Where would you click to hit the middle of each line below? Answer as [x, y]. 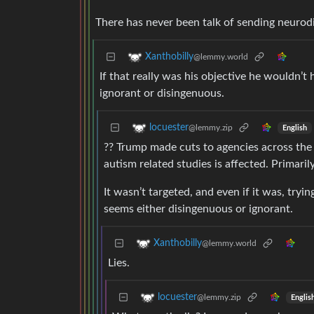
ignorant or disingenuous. [162, 94]
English [294, 128]
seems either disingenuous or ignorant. [198, 209]
